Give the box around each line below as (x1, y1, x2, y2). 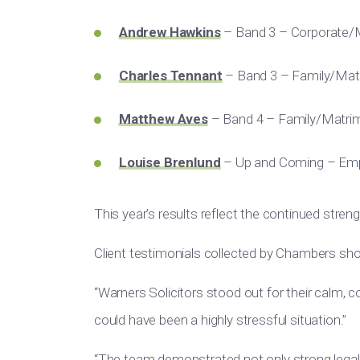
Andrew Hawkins (119, 24, 221, 40)
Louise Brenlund (119, 154, 221, 170)
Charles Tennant (119, 67, 223, 84)
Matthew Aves (119, 111, 208, 127)
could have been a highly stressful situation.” (94, 312, 347, 328)
